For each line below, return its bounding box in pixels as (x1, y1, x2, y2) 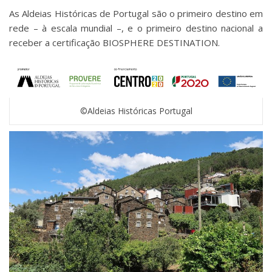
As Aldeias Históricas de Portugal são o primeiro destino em (9, 7, 263, 20)
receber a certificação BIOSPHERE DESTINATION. (9, 36, 220, 49)
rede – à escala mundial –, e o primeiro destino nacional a (9, 22, 263, 35)
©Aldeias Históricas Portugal (80, 104, 192, 117)
